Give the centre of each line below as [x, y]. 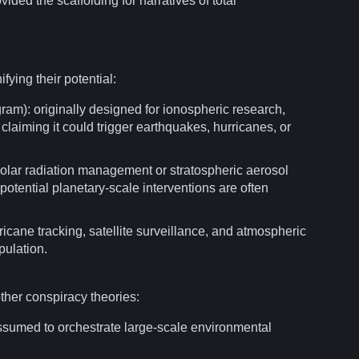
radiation [50, 170]
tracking [60, 231]
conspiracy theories [81, 296]
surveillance [171, 231]
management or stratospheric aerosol [182, 170]
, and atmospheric [256, 231]
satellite [111, 231]
